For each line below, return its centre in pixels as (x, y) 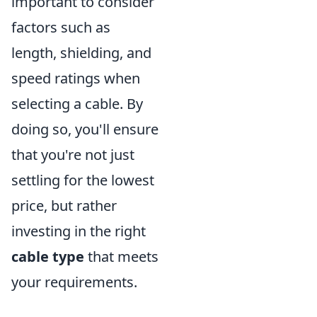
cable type (48, 257)
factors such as (61, 28)
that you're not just (73, 155)
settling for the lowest (83, 180)
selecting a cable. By (77, 104)
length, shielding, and (81, 53)
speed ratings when (76, 79)
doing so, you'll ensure (85, 129)
